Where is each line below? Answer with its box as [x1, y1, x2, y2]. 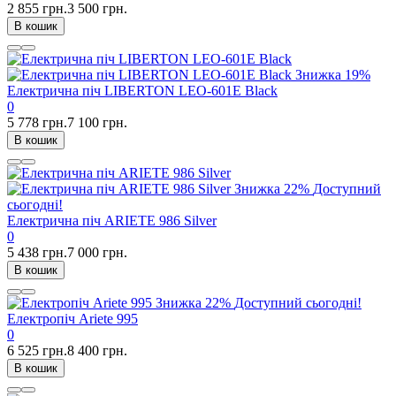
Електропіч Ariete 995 [7, 310, 138, 326]
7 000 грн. [67, 244, 127, 260]
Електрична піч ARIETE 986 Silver [7, 212, 217, 228]
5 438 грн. [7, 244, 67, 260]
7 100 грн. [67, 114, 127, 130]
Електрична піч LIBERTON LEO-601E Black [7, 82, 278, 98]
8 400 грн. [67, 342, 127, 358]
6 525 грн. [7, 342, 67, 358]
